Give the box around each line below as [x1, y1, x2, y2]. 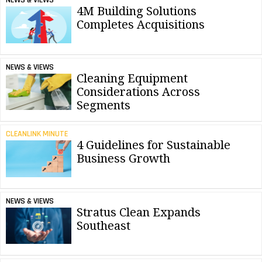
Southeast [77, 218, 130, 233]
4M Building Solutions [77, 4, 196, 19]
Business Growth [77, 151, 170, 166]
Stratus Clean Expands [77, 205, 201, 219]
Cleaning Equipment [77, 71, 188, 85]
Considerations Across [77, 84, 200, 99]
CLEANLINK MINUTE [5, 129, 68, 140]
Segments [77, 98, 130, 112]
